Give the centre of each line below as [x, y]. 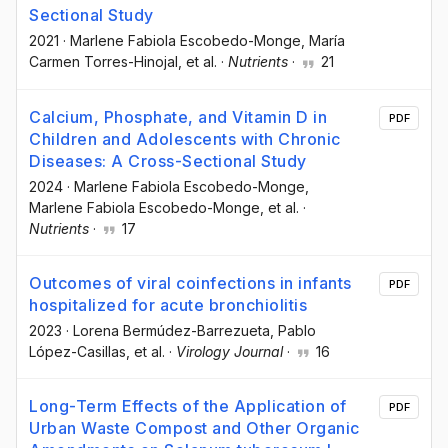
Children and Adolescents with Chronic [185, 138]
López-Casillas [77, 351]
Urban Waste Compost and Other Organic [194, 427]
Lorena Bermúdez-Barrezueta [171, 330]
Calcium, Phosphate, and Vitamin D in [178, 116]
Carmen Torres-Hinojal [103, 62]
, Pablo [293, 330]
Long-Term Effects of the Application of [188, 405]
